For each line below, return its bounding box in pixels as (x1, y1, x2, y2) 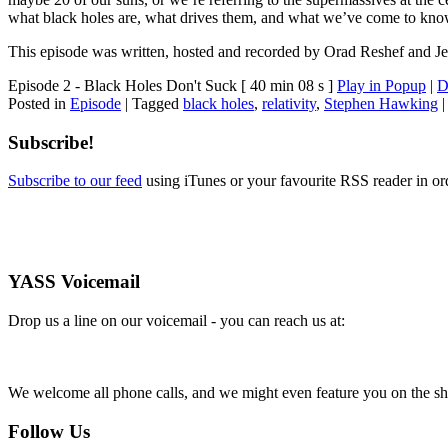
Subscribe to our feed (8, 172, 142, 190)
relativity (262, 94, 316, 112)
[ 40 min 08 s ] (241, 76, 333, 94)
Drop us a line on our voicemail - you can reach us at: (8, 311, 345, 329)
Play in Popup (337, 76, 426, 94)
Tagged (132, 94, 179, 112)
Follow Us (8, 420, 90, 442)
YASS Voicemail (8, 271, 140, 293)
